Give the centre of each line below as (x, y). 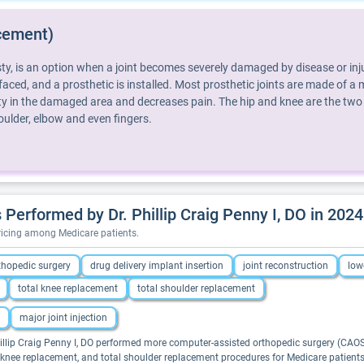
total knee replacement (68, 288)
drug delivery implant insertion (157, 266)
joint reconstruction (286, 266)
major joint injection (63, 318)
